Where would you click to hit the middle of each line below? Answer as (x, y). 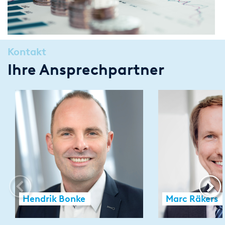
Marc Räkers (192, 199)
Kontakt (27, 51)
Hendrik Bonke (54, 199)
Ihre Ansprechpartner (86, 69)
